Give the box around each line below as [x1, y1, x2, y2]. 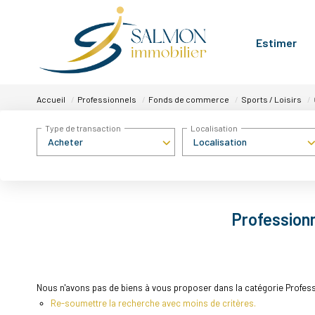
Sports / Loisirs [241, 94, 302, 104]
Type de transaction [45, 123, 121, 134]
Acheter [48, 136, 83, 148]
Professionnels [77, 94, 136, 104]
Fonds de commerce [148, 94, 229, 104]
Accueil [37, 94, 65, 104]
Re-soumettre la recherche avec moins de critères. [51, 297, 256, 309]
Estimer [256, 35, 297, 49]
